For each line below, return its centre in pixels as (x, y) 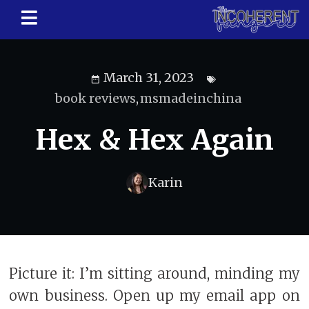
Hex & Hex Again (154, 140)
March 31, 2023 (149, 77)
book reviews (95, 98)
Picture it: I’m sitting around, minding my (154, 274)
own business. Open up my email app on (154, 296)
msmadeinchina (191, 98)
